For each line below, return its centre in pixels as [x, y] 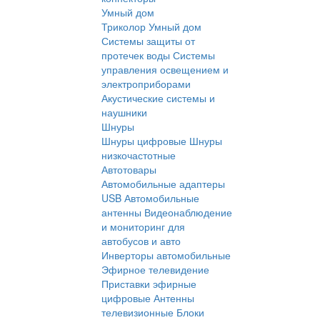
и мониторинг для [143, 227]
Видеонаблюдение [188, 212]
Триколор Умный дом [151, 27]
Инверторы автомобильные [166, 255]
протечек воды [136, 55]
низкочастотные [139, 155]
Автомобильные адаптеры [163, 184]
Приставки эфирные [149, 284]
